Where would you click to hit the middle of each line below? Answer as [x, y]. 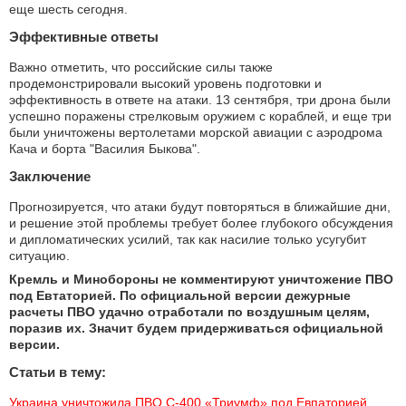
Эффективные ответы [84, 36]
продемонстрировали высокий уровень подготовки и [165, 83]
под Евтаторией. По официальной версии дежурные [180, 295]
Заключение [50, 176]
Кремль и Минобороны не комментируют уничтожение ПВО [201, 279]
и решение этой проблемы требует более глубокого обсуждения [201, 222]
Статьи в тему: [58, 372]
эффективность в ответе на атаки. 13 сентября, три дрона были [200, 99]
